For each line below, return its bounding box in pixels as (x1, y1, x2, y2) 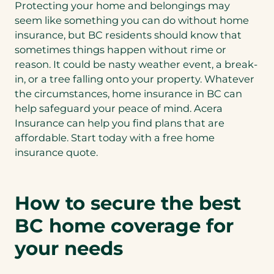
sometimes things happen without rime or (15, 43, 226, 56)
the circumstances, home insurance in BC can (15, 87, 242, 100)
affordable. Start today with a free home (15, 131, 215, 144)
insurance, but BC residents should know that (15, 28, 242, 41)
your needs (15, 237, 123, 261)
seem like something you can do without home (15, 13, 249, 26)
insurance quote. (15, 146, 98, 158)
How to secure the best (15, 191, 241, 215)
